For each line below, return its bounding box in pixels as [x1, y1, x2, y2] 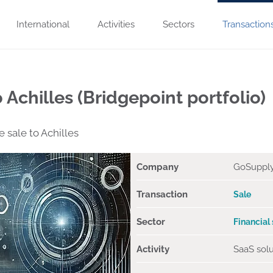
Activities [97, 19, 135, 30]
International [16, 19, 69, 30]
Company [136, 161, 179, 172]
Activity [136, 243, 169, 255]
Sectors [163, 19, 194, 30]
